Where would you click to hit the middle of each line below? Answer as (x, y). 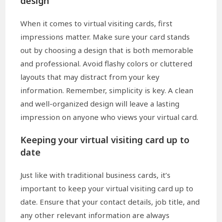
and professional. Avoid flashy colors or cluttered (107, 64)
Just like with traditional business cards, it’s (96, 175)
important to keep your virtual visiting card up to (107, 189)
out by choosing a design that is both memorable (107, 50)
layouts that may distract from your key (90, 77)
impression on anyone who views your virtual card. (110, 117)
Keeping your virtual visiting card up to (105, 140)
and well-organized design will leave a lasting (100, 104)
